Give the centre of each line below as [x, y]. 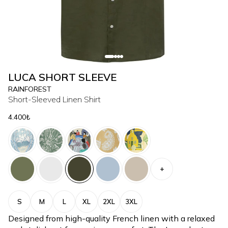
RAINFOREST [30, 89]
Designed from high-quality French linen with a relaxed [111, 218]
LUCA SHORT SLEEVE [62, 77]
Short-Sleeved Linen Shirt [54, 99]
